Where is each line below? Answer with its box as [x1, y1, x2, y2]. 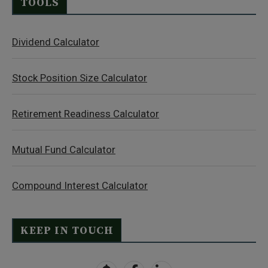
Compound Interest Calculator [12, 179, 148, 191]
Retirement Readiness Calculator [12, 108, 159, 120]
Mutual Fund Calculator [12, 144, 115, 156]
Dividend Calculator [12, 36, 99, 48]
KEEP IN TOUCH [20, 224, 114, 237]
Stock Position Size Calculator [12, 72, 147, 84]
